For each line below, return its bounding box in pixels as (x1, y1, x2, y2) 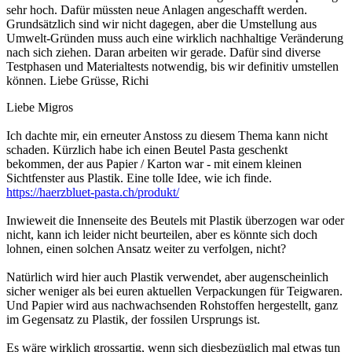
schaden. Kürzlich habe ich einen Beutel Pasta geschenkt (6, 143, 288, 157)
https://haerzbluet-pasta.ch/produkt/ (6, 185, 179, 200)
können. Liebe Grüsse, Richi (6, 74, 148, 88)
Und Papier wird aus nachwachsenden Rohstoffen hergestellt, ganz (6, 299, 338, 313)
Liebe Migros (6, 101, 73, 115)
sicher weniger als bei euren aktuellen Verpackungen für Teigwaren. (6, 284, 343, 299)
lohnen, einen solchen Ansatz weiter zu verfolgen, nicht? (6, 242, 286, 256)
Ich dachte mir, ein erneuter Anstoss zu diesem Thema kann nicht (6, 129, 328, 143)
